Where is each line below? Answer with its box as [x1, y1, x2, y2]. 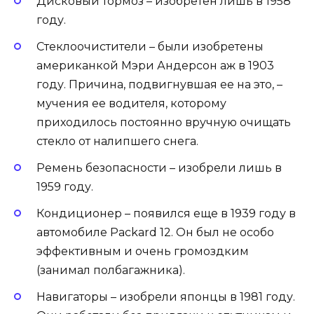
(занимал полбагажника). [36, 264, 185, 278]
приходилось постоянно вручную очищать [36, 115, 291, 129]
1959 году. [36, 180, 93, 194]
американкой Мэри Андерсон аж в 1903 [36, 58, 274, 72]
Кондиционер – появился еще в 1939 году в [36, 207, 296, 221]
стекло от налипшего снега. [36, 134, 198, 148]
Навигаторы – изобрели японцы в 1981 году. [36, 290, 295, 304]
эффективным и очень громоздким [36, 245, 249, 259]
